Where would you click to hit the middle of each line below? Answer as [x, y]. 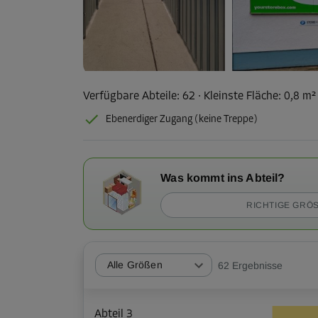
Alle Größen [135, 265]
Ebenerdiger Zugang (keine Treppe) [182, 120]
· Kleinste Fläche [237, 97]
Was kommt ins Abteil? [223, 178]
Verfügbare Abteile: [131, 97]
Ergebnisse [257, 265]
